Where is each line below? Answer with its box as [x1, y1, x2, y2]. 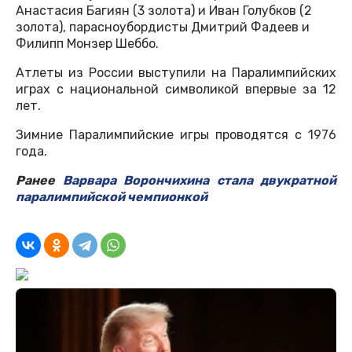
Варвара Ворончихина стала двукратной [62, 172, 336, 188]
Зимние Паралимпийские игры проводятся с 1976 [16, 126, 336, 142]
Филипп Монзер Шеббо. [16, 35, 159, 51]
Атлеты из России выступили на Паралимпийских [16, 64, 336, 80]
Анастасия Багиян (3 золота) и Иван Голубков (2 [16, 2, 312, 18]
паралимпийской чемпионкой [16, 189, 207, 204]
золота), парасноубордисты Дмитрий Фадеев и [16, 19, 310, 35]
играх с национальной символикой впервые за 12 [16, 81, 336, 97]
